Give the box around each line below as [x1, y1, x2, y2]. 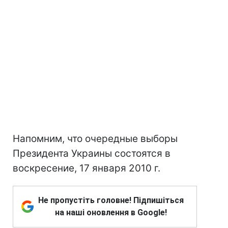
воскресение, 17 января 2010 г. [13, 162, 160, 174]
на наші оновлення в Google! [55, 208, 167, 217]
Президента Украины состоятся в [13, 148, 170, 159]
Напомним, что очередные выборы [13, 133, 178, 145]
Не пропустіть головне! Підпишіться [38, 195, 184, 205]
